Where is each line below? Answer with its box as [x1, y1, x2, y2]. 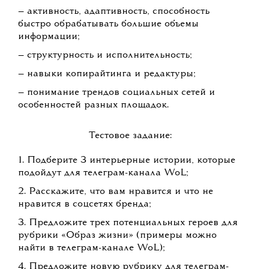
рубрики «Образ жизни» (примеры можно [18, 231, 217, 241]
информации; [18, 32, 80, 42]
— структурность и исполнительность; [18, 50, 192, 61]
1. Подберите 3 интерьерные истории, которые [18, 156, 235, 166]
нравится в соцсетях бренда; [18, 199, 151, 210]
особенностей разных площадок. [18, 100, 169, 110]
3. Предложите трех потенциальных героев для [18, 218, 238, 228]
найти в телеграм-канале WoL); [18, 243, 165, 253]
